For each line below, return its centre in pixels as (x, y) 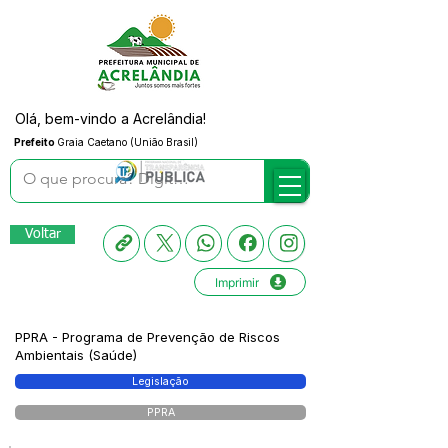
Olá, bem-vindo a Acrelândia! (110, 118)
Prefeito (35, 142)
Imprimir (236, 282)
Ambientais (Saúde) (76, 355)
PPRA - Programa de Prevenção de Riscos (147, 337)
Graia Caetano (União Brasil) (127, 142)
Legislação (160, 381)
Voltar (42, 234)
